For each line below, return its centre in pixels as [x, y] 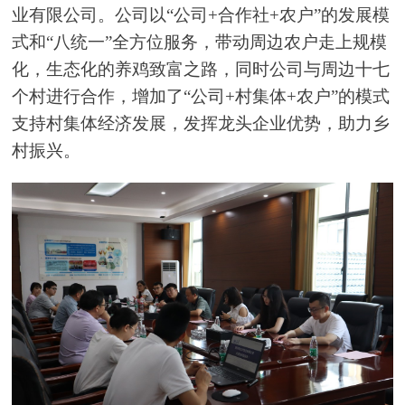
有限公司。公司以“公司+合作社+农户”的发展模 [210, 15]
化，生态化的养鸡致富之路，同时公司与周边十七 [201, 70]
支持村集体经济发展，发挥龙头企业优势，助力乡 [201, 124]
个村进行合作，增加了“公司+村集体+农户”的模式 [201, 97]
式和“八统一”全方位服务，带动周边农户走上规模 [200, 42]
